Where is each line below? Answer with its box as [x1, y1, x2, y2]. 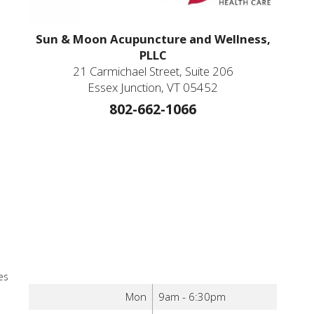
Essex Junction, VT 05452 [88, 78, 219, 95]
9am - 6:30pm [158, 289, 226, 304]
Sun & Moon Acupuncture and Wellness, [35, 30, 271, 47]
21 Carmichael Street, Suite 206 [72, 62, 233, 79]
